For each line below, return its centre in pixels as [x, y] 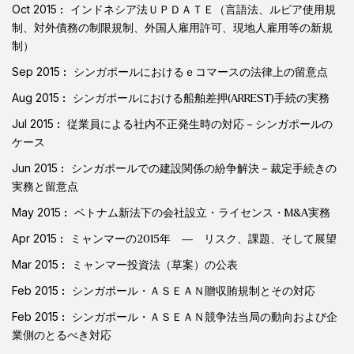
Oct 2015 [36, 9]
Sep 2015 [38, 71]
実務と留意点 [45, 186]
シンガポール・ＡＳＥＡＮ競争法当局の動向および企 [205, 317]
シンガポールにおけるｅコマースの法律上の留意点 [201, 72]
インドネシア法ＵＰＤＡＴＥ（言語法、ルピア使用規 [203, 9]
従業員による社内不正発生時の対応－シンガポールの [200, 124]
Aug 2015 [37, 97]
